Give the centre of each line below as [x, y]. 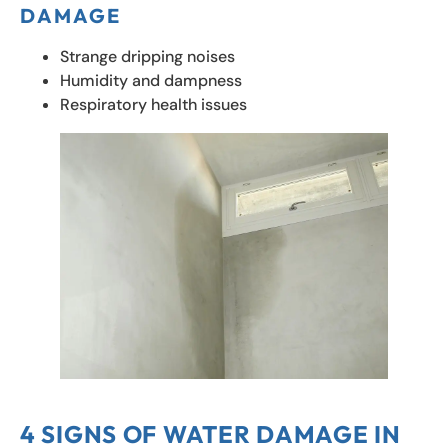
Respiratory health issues [153, 104]
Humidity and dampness [151, 80]
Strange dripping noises [147, 56]
